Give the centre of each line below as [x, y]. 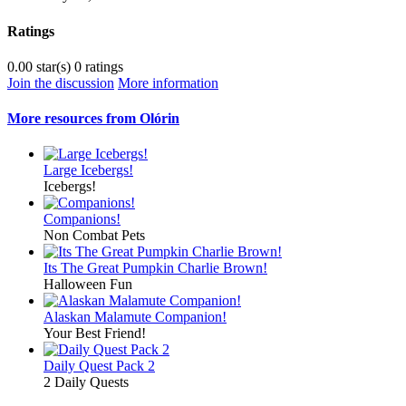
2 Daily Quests [86, 382]
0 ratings [99, 66]
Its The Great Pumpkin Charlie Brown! [155, 268]
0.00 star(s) [39, 66]
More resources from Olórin [93, 119]
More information [168, 82]
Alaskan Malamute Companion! [135, 317]
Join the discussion [61, 82]
